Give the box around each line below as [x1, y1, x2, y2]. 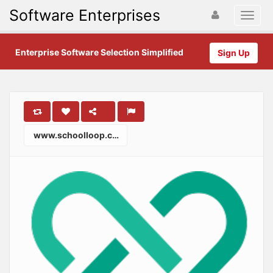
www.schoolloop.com [32, 130, 112, 140]
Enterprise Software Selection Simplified [15, 47, 183, 57]
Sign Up [218, 48, 250, 58]
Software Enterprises [9, 6, 160, 24]
